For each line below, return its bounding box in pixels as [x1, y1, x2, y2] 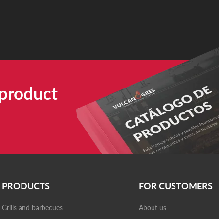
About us [139, 203, 166, 212]
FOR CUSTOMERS [139, 180, 213, 191]
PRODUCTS [2, 180, 50, 191]
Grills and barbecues [2, 203, 63, 212]
